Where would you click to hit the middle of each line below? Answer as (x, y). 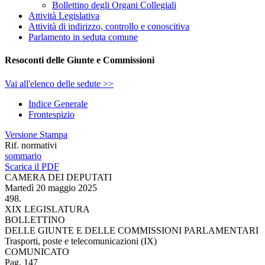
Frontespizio (51, 114)
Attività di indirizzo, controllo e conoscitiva (109, 27)
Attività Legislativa (64, 16)
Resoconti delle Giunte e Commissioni (80, 60)
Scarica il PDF (32, 166)
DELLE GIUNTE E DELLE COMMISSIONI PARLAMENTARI (132, 230)
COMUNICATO (37, 251)
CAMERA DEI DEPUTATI (58, 177)
